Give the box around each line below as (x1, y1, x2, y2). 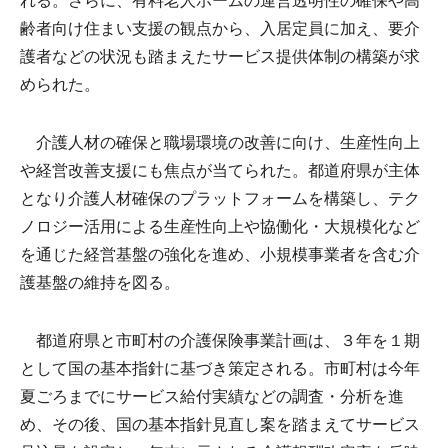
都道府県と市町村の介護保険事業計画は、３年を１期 (20, 331, 420, 349)
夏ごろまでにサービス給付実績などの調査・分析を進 (20, 387, 404, 405)
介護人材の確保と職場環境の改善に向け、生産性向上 (20, 133, 420, 151)
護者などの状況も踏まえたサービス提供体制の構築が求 (20, 47, 420, 65)
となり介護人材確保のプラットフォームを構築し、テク (20, 189, 420, 207)
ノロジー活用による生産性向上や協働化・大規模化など (20, 217, 420, 235)
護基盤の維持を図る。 (20, 273, 180, 291)
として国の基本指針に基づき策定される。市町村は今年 (20, 359, 420, 377)
